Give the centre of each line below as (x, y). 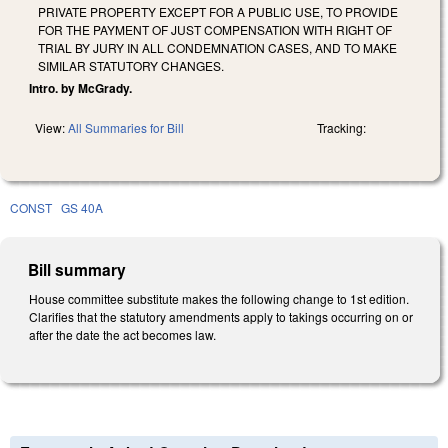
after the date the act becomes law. (122, 334)
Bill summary (77, 269)
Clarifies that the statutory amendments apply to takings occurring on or (221, 316)
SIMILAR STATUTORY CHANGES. (131, 65)
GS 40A (82, 207)
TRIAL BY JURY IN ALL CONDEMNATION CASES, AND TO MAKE (217, 47)
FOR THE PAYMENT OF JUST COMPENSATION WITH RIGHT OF (215, 29)
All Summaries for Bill (126, 127)
